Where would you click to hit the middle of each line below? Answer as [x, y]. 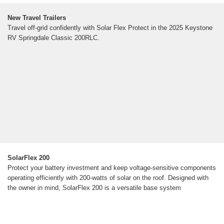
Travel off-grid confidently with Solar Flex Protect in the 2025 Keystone [110, 28]
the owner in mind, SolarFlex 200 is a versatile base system [94, 188]
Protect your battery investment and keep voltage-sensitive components [112, 168]
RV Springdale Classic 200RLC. [53, 38]
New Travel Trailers [37, 18]
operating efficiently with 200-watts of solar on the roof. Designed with [108, 178]
